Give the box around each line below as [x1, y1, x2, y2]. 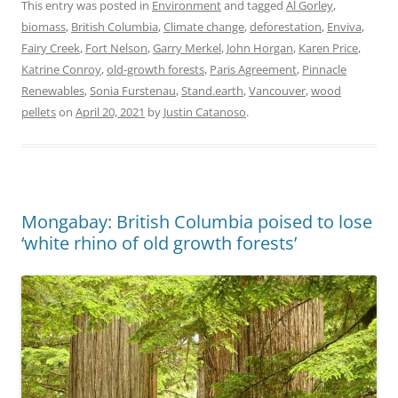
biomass [21, 19, 66, 36]
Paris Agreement [210, 61, 297, 78]
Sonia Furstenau [90, 83, 176, 99]
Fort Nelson [85, 40, 147, 57]
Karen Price [298, 40, 358, 57]
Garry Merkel [153, 40, 221, 57]
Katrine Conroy [21, 61, 101, 78]
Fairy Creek [21, 40, 80, 57]
